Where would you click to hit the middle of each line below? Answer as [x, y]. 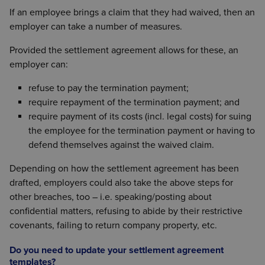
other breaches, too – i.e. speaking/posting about [111, 197]
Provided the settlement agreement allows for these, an [124, 50]
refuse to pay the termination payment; [109, 88]
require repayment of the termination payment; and [134, 102]
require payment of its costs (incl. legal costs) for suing [140, 116]
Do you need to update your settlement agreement [117, 250]
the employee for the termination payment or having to [142, 130]
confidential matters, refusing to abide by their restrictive [126, 211]
